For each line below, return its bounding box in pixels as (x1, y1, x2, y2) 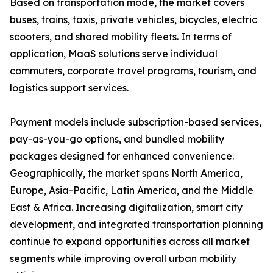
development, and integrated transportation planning (10, 218, 263, 231)
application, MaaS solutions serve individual (10, 48, 218, 60)
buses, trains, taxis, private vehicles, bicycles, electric (10, 13, 257, 26)
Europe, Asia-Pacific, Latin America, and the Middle (10, 184, 253, 197)
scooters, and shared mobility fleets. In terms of (10, 30, 232, 43)
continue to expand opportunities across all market (10, 235, 250, 248)
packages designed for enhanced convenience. (10, 150, 234, 163)
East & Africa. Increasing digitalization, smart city (10, 201, 243, 214)
